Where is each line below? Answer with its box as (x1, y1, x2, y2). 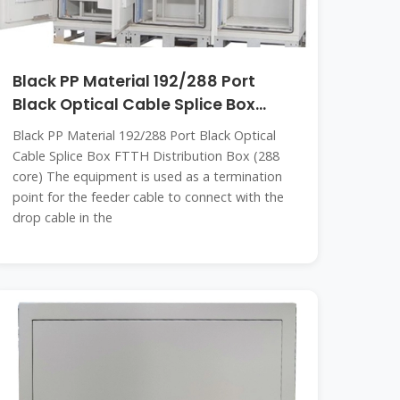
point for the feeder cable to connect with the (12, 188, 285, 205)
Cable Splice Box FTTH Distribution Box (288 (12, 147, 280, 164)
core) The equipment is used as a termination (12, 168, 283, 185)
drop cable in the (12, 209, 113, 226)
